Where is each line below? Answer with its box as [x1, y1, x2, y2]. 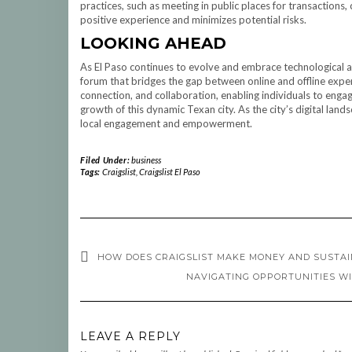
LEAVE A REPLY [80, 329, 181, 343]
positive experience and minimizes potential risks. [80, 13, 306, 26]
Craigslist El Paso [138, 167, 200, 177]
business [130, 155, 161, 165]
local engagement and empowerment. [80, 117, 252, 130]
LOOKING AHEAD [80, 34, 226, 53]
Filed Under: [80, 155, 131, 165]
